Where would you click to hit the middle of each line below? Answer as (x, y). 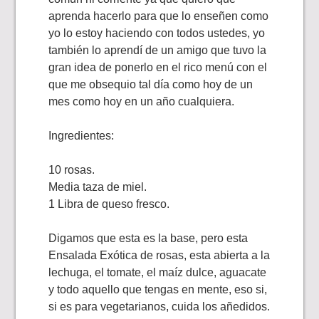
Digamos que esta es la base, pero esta (148, 239)
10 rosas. (72, 170)
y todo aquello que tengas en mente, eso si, (158, 290)
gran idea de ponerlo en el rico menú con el (158, 68)
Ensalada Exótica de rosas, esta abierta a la (159, 256)
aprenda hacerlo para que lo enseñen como (159, 16)
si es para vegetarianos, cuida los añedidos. (159, 307)
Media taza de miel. (98, 187)
